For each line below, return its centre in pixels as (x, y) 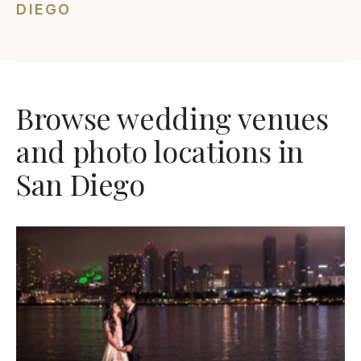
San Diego (81, 183)
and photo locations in (160, 150)
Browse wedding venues (172, 117)
